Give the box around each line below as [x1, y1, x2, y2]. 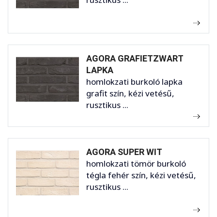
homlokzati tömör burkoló [86, 158, 186, 170]
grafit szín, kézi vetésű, [86, 88, 174, 99]
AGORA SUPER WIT [86, 147, 162, 157]
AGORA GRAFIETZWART [86, 53, 183, 64]
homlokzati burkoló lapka [86, 76, 183, 88]
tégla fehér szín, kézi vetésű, [86, 170, 196, 181]
